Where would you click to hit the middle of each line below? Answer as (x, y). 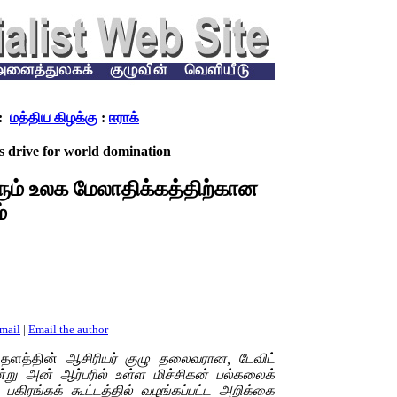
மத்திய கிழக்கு (54, 117)
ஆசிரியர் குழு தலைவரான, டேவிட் (166, 359)
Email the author (68, 330)
